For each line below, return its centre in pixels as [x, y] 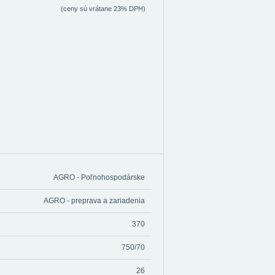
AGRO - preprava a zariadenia [94, 201]
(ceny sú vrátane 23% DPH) [103, 9]
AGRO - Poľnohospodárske [99, 177]
